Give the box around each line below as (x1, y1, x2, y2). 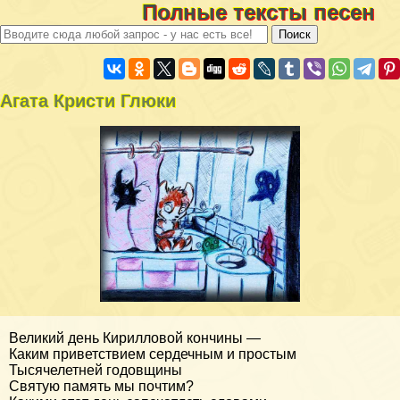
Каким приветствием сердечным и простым (9, 346, 296, 362)
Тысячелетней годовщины (9, 362, 182, 379)
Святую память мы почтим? (9, 379, 194, 395)
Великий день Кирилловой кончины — (9, 330, 261, 346)
